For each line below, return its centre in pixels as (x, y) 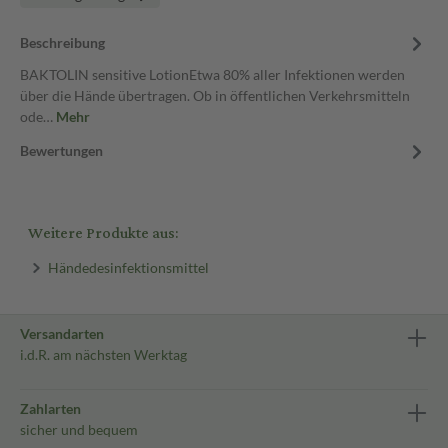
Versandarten (62, 333)
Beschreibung (62, 42)
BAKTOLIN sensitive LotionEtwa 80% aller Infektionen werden (212, 74)
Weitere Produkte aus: (103, 233)
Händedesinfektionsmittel (128, 267)
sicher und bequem (79, 429)
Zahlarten (50, 408)
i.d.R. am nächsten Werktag (103, 354)
